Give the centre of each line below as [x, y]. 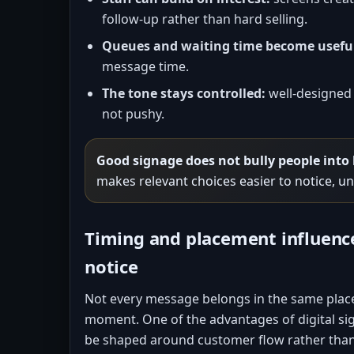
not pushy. [133, 114]
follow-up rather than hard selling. [205, 19]
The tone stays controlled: [184, 93]
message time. [145, 66]
